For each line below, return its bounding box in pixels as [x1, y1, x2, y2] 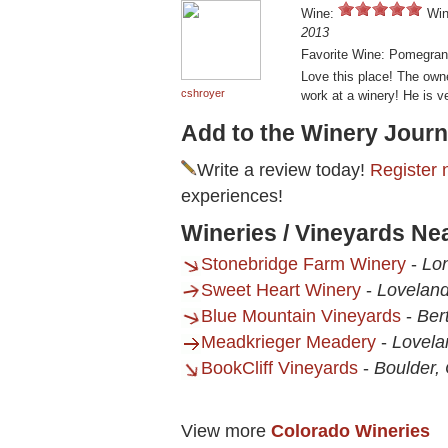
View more [181, 421, 271, 442]
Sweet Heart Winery [201, 280, 361, 301]
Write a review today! [197, 160, 370, 181]
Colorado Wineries [271, 421, 430, 442]
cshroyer [181, 87, 225, 100]
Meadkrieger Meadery [201, 332, 376, 353]
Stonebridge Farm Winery [201, 254, 406, 275]
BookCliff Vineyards [201, 358, 358, 379]
